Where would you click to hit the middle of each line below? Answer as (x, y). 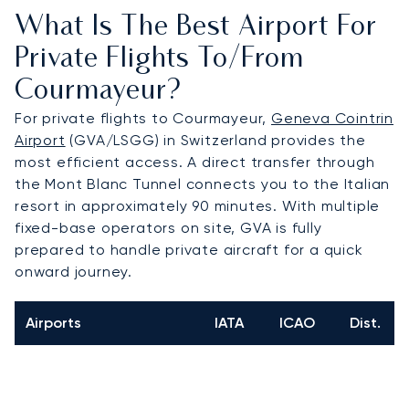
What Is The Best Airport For (196, 27)
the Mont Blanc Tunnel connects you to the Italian (203, 184)
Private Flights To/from (159, 59)
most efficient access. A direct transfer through (195, 162)
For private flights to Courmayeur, (143, 118)
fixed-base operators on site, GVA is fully (168, 227)
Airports (53, 322)
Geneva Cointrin (333, 118)
